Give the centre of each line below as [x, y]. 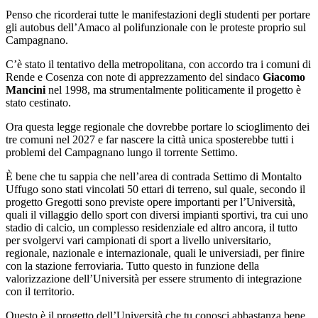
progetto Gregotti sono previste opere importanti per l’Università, [150, 202]
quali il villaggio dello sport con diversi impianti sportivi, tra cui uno [157, 215]
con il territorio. [40, 292]
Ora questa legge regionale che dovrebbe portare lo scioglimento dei [158, 127]
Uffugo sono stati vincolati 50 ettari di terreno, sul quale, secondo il [155, 190]
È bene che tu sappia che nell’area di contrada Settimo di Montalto [154, 177]
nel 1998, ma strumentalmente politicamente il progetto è [173, 90]
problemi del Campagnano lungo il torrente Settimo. [122, 153]
